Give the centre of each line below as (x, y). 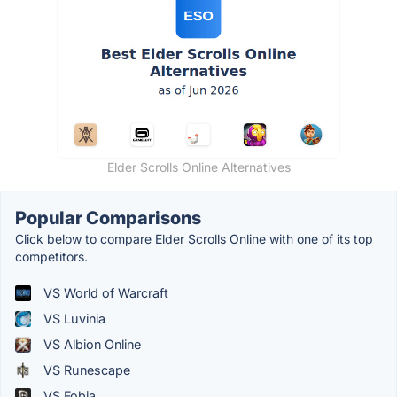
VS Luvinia (73, 319)
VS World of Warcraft (104, 293)
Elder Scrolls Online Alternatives (198, 167)
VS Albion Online (90, 345)
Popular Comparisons (108, 218)
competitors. (51, 257)
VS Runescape (85, 370)
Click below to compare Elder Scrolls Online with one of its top (194, 239)
